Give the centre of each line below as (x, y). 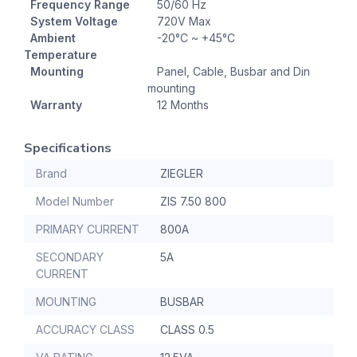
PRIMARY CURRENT (88, 229)
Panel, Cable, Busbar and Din (229, 72)
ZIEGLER (182, 174)
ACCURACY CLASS (85, 330)
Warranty (53, 105)
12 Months (178, 105)
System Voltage (71, 22)
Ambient (50, 38)
